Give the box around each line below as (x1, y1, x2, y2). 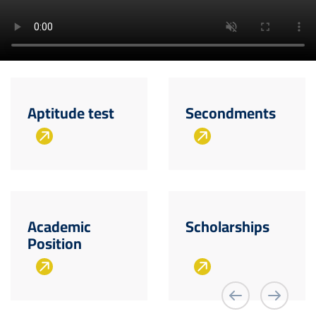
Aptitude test (28, 99, 114, 128)
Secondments (185, 99, 276, 128)
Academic (28, 212, 91, 241)
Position (28, 229, 82, 258)
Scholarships (185, 212, 269, 241)
